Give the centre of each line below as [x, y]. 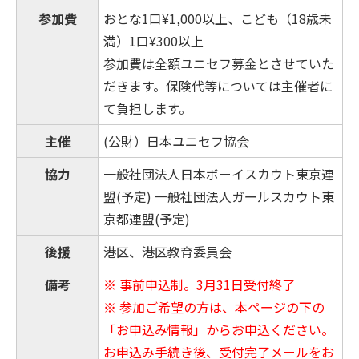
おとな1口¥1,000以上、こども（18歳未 [218, 19]
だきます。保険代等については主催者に [218, 86]
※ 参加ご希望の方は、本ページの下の [214, 307]
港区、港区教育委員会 [167, 252]
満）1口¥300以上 [153, 41]
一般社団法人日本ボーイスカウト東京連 [219, 174]
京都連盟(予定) [147, 219]
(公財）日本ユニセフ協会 [176, 141]
